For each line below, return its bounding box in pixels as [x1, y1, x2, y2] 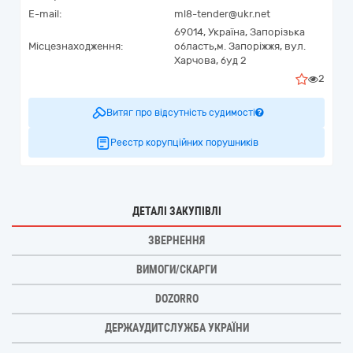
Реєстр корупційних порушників [110, 137, 258, 148]
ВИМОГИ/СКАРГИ [136, 263, 217, 276]
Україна [208, 26, 245, 38]
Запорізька [250, 26, 305, 38]
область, [174, 40, 217, 52]
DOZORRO [154, 292, 199, 305]
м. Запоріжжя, [217, 40, 282, 52]
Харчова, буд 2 [174, 54, 247, 66]
